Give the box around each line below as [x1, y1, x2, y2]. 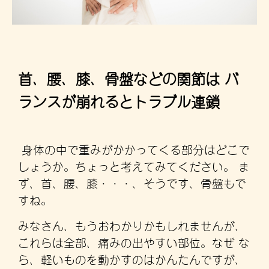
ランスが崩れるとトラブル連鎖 [18, 90, 225, 110]
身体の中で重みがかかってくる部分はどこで [18, 141, 250, 157]
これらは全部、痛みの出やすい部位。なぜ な [18, 234, 250, 249]
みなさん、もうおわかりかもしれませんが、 [18, 217, 246, 232]
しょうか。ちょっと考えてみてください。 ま [18, 158, 250, 174]
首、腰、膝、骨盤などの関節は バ [18, 67, 239, 87]
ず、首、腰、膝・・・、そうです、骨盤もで [18, 175, 246, 190]
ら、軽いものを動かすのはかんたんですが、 [18, 250, 246, 266]
